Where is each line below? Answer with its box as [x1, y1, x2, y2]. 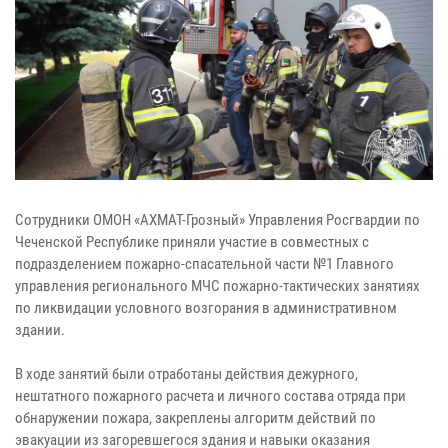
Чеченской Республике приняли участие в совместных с [15, 232, 369, 251]
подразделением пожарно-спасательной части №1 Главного [15, 254, 394, 273]
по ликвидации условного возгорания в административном [15, 298, 397, 317]
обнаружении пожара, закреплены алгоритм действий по [15, 408, 376, 427]
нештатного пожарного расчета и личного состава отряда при [15, 386, 406, 405]
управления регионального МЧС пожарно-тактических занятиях [15, 276, 420, 295]
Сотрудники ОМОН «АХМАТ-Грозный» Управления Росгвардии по [15, 210, 420, 229]
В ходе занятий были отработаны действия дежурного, [15, 364, 358, 383]
